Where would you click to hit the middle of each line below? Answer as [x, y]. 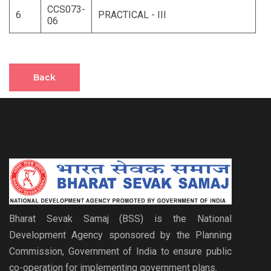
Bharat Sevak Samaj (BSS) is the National [120, 219]
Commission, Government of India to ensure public [120, 252]
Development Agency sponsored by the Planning [120, 235]
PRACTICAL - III [132, 15]
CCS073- [66, 10]
